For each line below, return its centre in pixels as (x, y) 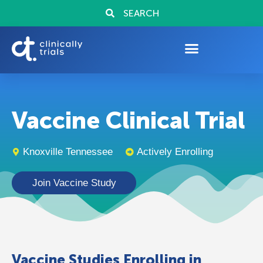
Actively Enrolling (175, 152)
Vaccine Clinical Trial (128, 120)
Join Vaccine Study (74, 183)
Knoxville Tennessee (68, 152)
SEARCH (141, 13)
